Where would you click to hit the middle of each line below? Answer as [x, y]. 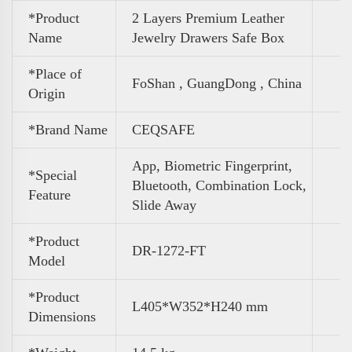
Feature [49, 194]
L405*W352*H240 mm [200, 306]
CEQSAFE [163, 129]
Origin [47, 93]
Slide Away [164, 205]
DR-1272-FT [169, 250]
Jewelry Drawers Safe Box [208, 37]
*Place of [55, 73]
